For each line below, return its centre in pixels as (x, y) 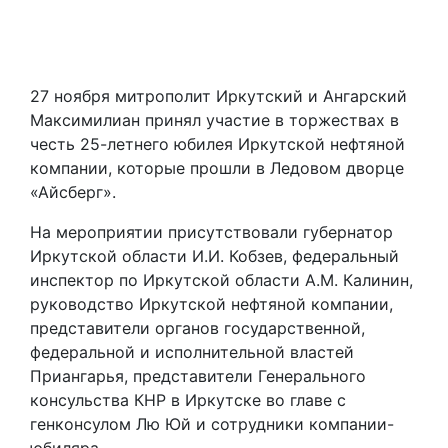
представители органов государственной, (197, 328)
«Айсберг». (73, 192)
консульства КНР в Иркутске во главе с (188, 400)
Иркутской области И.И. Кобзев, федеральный (214, 256)
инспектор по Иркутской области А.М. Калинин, (221, 280)
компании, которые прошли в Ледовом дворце (217, 168)
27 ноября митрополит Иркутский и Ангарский (218, 96)
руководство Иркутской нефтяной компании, (211, 304)
